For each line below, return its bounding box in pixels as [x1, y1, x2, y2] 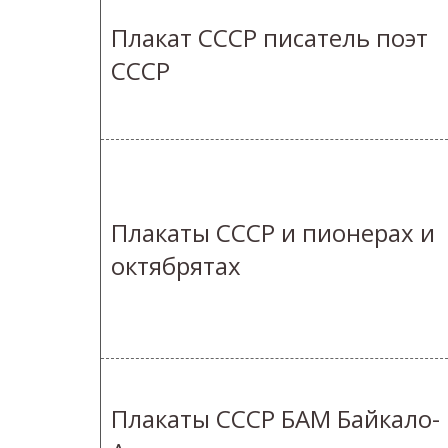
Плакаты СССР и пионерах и [111, 216, 435, 250]
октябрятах [111, 249, 241, 283]
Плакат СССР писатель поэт [111, 21, 428, 55]
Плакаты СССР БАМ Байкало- [111, 402, 440, 436]
